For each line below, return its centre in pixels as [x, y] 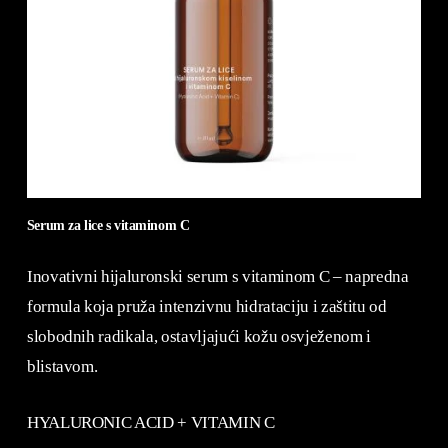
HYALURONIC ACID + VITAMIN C [150, 422]
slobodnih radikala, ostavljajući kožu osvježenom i [198, 337]
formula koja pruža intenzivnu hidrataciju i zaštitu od [206, 307]
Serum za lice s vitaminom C [108, 224]
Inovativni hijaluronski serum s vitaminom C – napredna [217, 277]
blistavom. [62, 367]
